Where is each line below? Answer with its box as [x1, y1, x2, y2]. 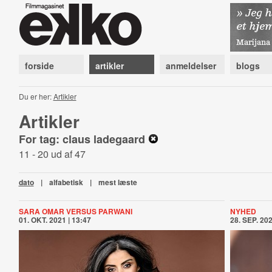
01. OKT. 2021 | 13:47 [18, 214, 91, 225]
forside [24, 59, 54, 72]
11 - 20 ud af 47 [18, 147, 86, 161]
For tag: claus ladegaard [18, 131, 148, 147]
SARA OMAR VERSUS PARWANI [18, 206, 132, 217]
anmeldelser [165, 59, 216, 72]
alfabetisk [49, 177, 83, 188]
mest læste [98, 177, 137, 188]
